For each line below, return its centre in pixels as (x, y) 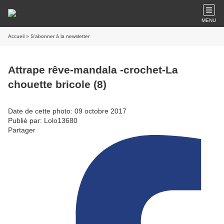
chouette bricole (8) (57, 84)
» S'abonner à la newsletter (57, 36)
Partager (22, 130)
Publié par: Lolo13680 (43, 120)
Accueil (16, 36)
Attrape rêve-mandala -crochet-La (93, 70)
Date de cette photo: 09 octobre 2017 (67, 111)
